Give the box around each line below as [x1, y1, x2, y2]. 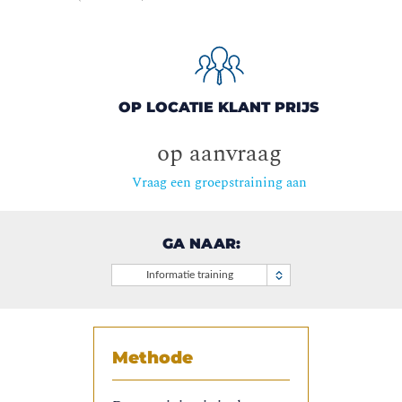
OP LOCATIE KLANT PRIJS [118, 99, 319, 117]
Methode [112, 347, 193, 369]
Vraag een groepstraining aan [131, 172, 307, 194]
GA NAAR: [162, 235, 240, 253]
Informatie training [146, 269, 233, 281]
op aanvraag [156, 135, 282, 172]
